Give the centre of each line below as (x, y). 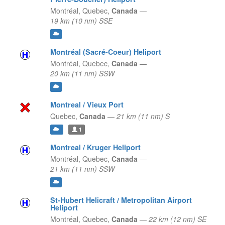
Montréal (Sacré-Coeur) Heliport (105, 52)
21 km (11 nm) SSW (82, 169)
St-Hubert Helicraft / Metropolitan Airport (121, 200)
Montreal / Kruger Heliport (95, 147)
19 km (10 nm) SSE (81, 21)
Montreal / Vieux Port (87, 105)
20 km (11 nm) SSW (82, 74)
